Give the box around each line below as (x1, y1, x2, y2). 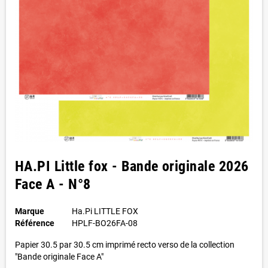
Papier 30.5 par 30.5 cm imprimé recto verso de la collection (15, 240, 234, 249)
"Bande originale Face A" (15, 252, 103, 261)
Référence (15, 218, 54, 228)
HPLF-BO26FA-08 (71, 218, 138, 228)
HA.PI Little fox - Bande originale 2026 (15, 158, 249, 175)
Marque (15, 206, 44, 216)
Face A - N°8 (15, 176, 91, 193)
